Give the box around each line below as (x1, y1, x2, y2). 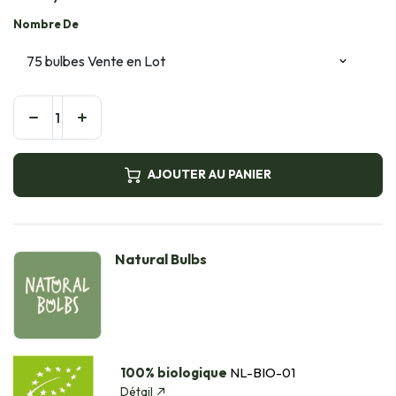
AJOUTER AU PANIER (148, 166, 271, 183)
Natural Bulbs (115, 249, 207, 268)
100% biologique (119, 363, 227, 381)
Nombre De (13, 16, 79, 31)
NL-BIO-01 (226, 363, 295, 381)
